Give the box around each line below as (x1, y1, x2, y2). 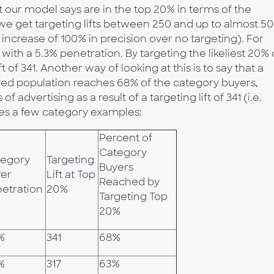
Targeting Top (99, 190, 168, 203)
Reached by (99, 176, 160, 188)
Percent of (99, 131, 152, 144)
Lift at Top (46, 168, 95, 181)
